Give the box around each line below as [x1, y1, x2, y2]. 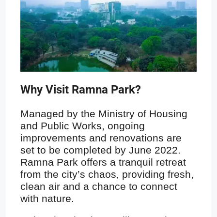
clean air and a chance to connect [20, 181, 177, 192]
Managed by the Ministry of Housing [20, 108, 187, 120]
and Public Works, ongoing [20, 120, 145, 132]
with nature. [20, 193, 74, 204]
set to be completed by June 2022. [20, 144, 181, 156]
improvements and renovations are [20, 132, 182, 144]
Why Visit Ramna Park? [20, 83, 141, 97]
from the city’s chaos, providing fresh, [20, 169, 194, 180]
